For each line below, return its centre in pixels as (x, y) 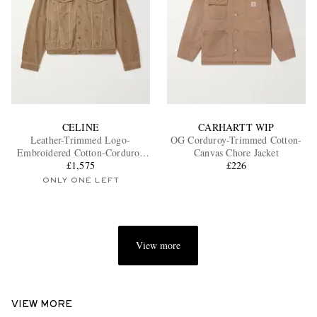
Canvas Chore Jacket (236, 153)
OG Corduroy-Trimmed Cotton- (236, 140)
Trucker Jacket (81, 166)
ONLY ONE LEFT (81, 181)
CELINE (81, 127)
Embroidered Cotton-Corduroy (81, 153)
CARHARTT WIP (236, 127)
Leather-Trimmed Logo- (81, 140)
